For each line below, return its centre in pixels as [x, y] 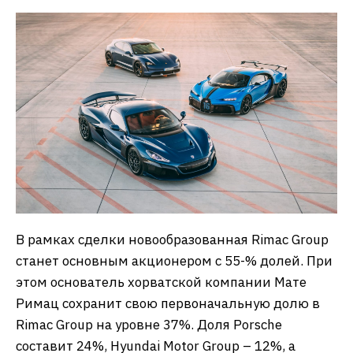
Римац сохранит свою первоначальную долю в [168, 303]
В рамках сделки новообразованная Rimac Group [172, 240]
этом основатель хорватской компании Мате [161, 282]
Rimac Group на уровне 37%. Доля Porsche [149, 325]
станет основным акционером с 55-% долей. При [174, 261]
